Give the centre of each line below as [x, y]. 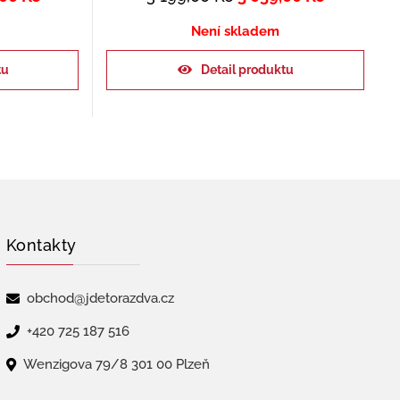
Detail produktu [247, 69]
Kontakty [41, 245]
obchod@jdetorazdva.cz [100, 298]
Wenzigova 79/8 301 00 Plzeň [116, 364]
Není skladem [236, 31]
